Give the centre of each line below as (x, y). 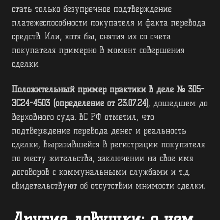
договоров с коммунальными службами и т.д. (101, 172)
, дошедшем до (178, 103)
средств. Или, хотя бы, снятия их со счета (91, 37)
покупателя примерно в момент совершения (98, 50)
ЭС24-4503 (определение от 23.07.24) (80, 103)
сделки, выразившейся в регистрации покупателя (109, 145)
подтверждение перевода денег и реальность (99, 131)
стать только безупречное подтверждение (92, 9)
